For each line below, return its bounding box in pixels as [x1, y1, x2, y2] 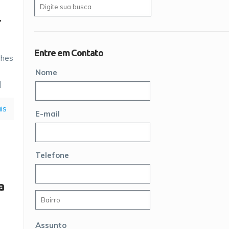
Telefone [35, 150, 70, 160]
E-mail [35, 109, 60, 119]
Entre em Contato [34, 48, 103, 58]
